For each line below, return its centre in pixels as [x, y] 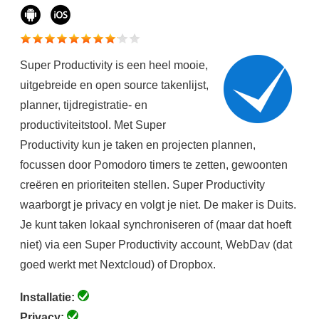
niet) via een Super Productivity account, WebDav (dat [156, 245]
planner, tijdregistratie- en [83, 105]
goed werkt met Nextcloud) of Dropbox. [117, 265]
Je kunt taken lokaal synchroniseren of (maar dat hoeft [155, 225]
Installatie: [48, 297]
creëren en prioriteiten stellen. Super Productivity [142, 185]
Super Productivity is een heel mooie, [114, 65]
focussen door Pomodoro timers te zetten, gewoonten [153, 165]
